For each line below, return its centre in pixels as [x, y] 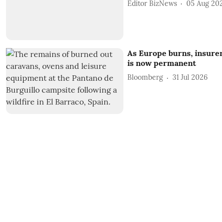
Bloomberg [145, 78]
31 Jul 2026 [190, 78]
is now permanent [162, 63]
